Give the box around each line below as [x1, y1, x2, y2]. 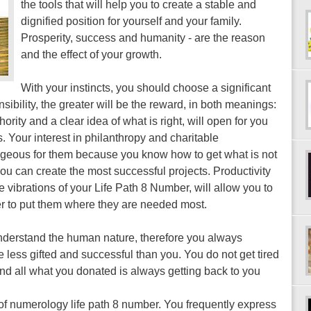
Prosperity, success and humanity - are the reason [21, 32, 265, 44]
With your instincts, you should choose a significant [21, 82, 271, 94]
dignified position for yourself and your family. [21, 15, 242, 27]
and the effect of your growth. [21, 49, 162, 60]
